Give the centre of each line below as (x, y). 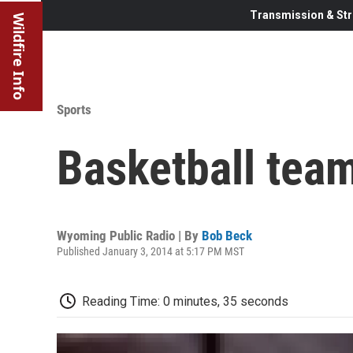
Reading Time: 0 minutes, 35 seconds (185, 301)
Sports (74, 109)
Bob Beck (227, 235)
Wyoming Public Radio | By (129, 235)
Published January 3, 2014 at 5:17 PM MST (150, 251)
